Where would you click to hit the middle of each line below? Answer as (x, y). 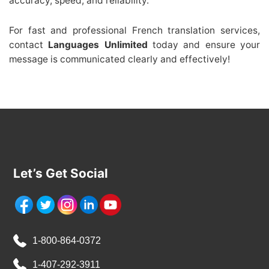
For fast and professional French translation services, (134, 31)
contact (29, 45)
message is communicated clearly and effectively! (119, 59)
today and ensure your (204, 45)
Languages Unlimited (98, 45)
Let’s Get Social (61, 173)
